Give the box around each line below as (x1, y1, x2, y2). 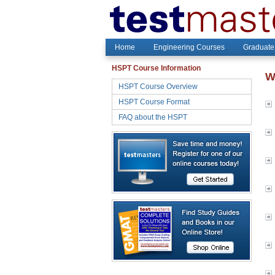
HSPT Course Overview (118, 82, 198, 91)
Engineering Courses (153, 43, 225, 52)
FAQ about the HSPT (118, 113, 187, 122)
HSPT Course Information (112, 64, 201, 72)
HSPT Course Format (118, 98, 190, 106)
